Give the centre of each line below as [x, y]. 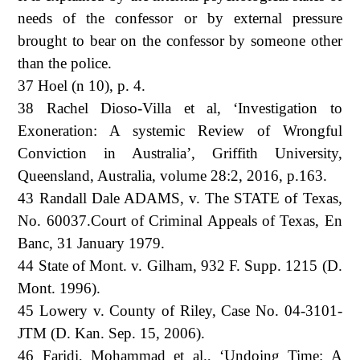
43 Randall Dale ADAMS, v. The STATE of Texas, [180, 198]
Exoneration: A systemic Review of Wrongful [180, 130]
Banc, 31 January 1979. [92, 243]
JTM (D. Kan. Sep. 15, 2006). [112, 333]
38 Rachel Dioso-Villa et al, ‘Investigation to [180, 108]
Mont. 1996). [59, 288]
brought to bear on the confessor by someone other [180, 40]
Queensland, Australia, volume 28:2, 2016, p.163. [173, 175]
